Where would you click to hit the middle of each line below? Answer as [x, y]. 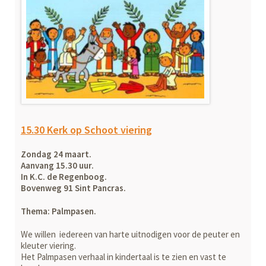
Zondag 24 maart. [56, 154]
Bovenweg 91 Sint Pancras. [73, 188]
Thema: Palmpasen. [58, 211]
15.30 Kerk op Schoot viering [86, 129]
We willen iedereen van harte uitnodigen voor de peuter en [130, 234]
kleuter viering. [48, 245]
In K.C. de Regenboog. [64, 176]
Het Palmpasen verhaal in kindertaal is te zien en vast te [123, 256]
